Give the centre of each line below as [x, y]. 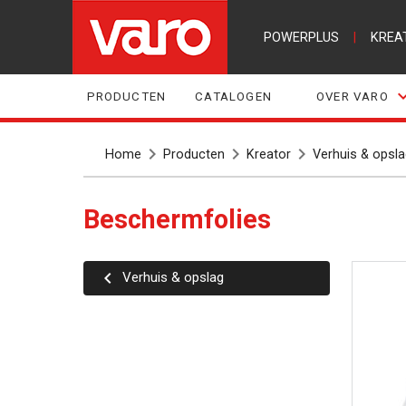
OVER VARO [353, 96]
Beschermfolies [185, 219]
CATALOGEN [233, 96]
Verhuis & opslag [177, 277]
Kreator [268, 154]
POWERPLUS [301, 37]
